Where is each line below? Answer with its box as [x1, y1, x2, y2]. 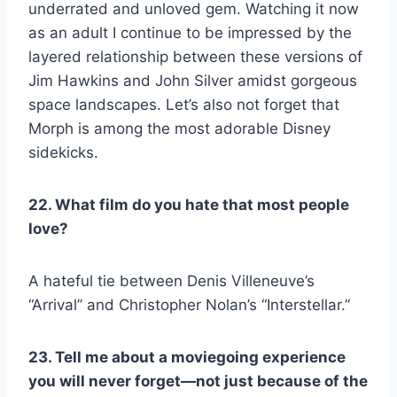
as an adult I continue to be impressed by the [28, 23, 352, 42]
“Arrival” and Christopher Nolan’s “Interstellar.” [28, 295, 354, 314]
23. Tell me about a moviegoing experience [28, 347, 346, 366]
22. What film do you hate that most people [28, 195, 349, 214]
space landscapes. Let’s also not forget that [28, 95, 339, 113]
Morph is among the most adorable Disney [28, 119, 331, 137]
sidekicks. [28, 143, 98, 161]
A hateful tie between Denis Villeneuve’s [28, 271, 315, 290]
